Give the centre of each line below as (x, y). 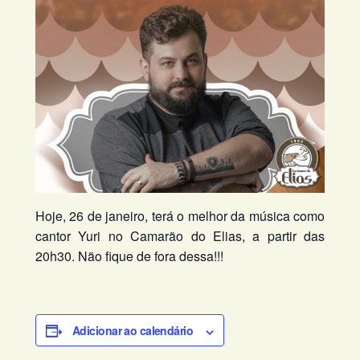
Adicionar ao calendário (133, 331)
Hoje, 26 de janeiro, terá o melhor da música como (180, 216)
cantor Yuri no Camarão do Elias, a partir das (180, 236)
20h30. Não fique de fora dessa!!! (129, 256)
